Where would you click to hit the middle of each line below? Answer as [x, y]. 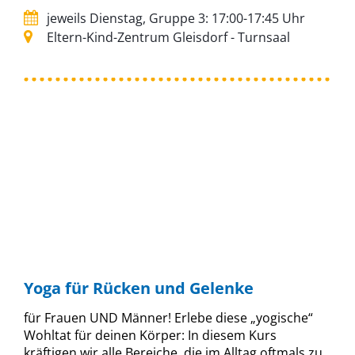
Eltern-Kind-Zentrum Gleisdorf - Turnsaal [167, 37]
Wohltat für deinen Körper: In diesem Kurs [150, 335]
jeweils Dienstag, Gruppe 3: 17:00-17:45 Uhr [174, 18]
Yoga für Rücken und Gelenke [139, 288]
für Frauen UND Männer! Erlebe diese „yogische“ [168, 317]
